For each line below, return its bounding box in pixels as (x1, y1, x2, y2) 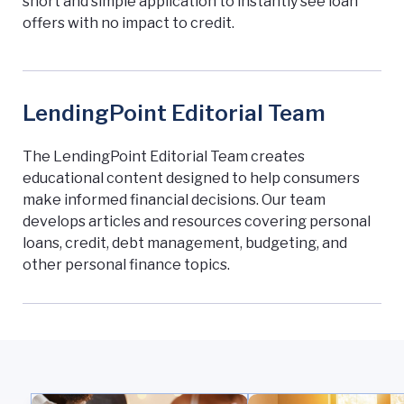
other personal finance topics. (23, 256, 230, 274)
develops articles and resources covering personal (23, 213, 371, 231)
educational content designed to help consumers (23, 170, 360, 188)
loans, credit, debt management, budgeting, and (23, 234, 347, 252)
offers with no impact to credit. (23, 14, 234, 32)
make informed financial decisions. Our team (23, 191, 326, 209)
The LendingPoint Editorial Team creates (23, 148, 305, 166)
